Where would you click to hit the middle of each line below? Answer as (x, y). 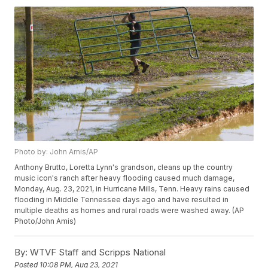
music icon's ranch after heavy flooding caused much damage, (125, 178)
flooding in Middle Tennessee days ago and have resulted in (122, 199)
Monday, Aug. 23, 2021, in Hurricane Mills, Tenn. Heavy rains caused (132, 188)
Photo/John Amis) (45, 221)
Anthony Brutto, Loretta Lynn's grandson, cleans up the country (124, 167)
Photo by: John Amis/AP (57, 151)
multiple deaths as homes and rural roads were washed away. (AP (130, 210)
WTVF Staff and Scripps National (97, 252)
